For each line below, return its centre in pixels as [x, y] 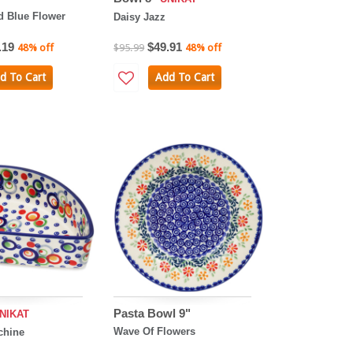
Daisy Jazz [140, 17]
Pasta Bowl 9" [152, 313]
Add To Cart [184, 78]
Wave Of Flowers [155, 331]
